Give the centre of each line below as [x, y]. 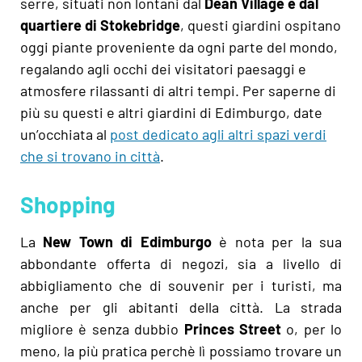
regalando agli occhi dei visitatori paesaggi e [163, 68]
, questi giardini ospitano [261, 25]
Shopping [68, 204]
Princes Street [232, 328]
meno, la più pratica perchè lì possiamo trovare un [181, 350]
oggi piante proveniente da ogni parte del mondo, [179, 46]
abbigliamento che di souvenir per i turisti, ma [181, 285]
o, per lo [311, 328]
